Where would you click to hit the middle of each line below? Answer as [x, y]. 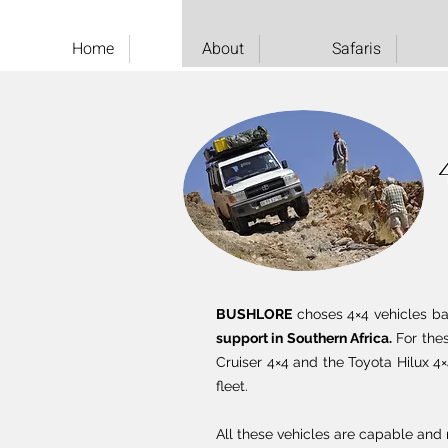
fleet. [232, 386]
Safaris [356, 49]
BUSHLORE [254, 314]
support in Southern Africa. [304, 338]
